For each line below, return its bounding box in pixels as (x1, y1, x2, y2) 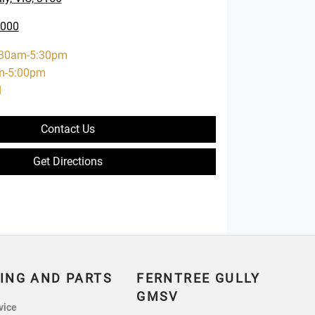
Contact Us (40, 122, 95, 136)
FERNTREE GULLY (136, 271, 261, 286)
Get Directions (32, 154, 103, 168)
